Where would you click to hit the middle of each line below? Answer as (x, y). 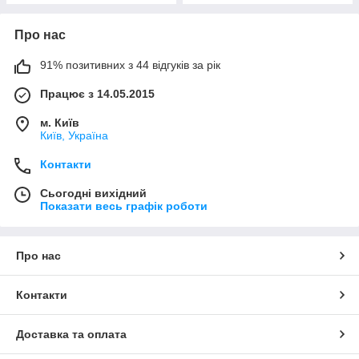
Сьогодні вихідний (93, 194)
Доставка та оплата (71, 335)
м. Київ (60, 123)
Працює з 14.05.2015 (97, 94)
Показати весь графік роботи (124, 206)
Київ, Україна (74, 136)
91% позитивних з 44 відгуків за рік (130, 65)
